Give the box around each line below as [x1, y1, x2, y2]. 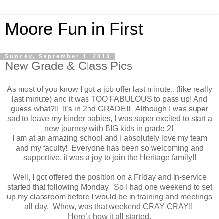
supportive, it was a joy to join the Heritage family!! [23, 153, 196, 162]
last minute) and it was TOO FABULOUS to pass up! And [12, 94, 207, 103]
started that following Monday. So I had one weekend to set [7, 182, 212, 191]
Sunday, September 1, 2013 [5, 53, 110, 59]
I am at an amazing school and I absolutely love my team [12, 133, 207, 142]
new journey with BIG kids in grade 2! [44, 124, 175, 132]
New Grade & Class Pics [5, 59, 132, 72]
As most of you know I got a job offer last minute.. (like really [7, 85, 212, 93]
